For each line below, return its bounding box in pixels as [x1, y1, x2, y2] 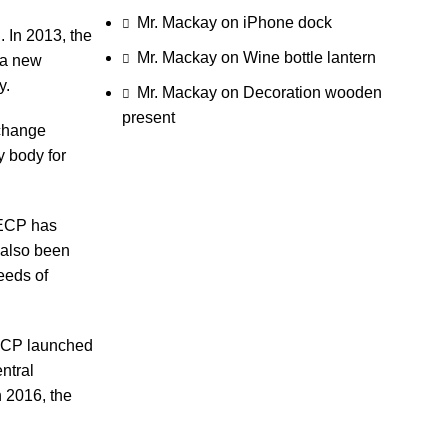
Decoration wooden [242, 83, 382, 101]
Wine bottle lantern [242, 48, 376, 66]
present [121, 108, 175, 126]
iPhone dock [242, 13, 332, 31]
